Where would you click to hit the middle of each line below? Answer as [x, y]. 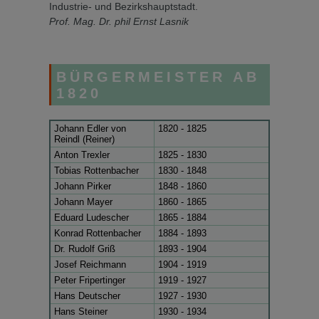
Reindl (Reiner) [84, 139]
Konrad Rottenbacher [98, 233]
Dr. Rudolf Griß [85, 249]
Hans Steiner [81, 312]
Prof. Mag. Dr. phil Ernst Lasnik [119, 22]
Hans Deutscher [87, 296]
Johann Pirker [83, 186]
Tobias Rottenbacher [96, 171]
